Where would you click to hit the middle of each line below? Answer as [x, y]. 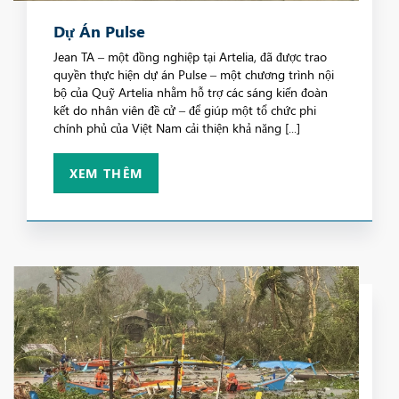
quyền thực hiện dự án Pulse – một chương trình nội [194, 75]
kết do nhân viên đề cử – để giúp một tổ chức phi [185, 110]
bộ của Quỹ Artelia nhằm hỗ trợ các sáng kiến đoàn [191, 93]
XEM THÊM [106, 174]
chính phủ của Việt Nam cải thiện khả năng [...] [177, 128]
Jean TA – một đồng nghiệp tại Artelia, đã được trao [190, 57]
